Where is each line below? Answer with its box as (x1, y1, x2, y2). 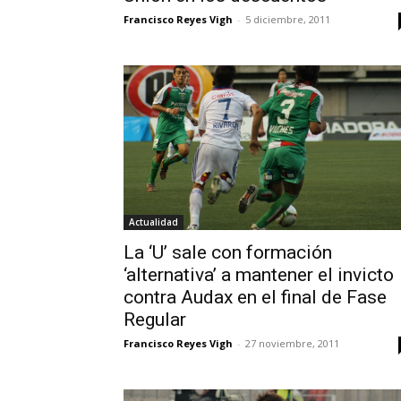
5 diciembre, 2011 (245, 13, 330, 27)
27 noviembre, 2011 (245, 336, 339, 350)
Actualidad (129, 215, 178, 228)
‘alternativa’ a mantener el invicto (124, 263, 394, 286)
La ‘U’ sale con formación (124, 241, 332, 263)
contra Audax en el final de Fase (124, 286, 387, 308)
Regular (124, 308, 186, 330)
